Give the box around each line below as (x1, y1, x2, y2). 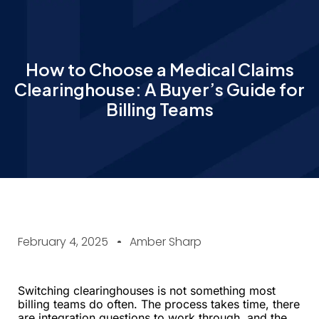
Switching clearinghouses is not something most (18, 283, 276, 298)
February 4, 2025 (18, 234, 108, 250)
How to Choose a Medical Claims (25, 58, 294, 80)
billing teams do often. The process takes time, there (18, 297, 300, 311)
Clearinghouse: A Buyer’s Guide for (14, 78, 305, 100)
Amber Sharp (130, 234, 202, 250)
